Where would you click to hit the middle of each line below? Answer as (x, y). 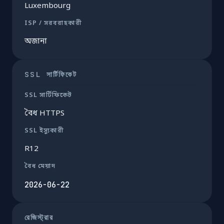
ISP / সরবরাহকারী (53, 23)
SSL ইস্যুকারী (44, 131)
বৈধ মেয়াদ (40, 166)
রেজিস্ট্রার (39, 217)
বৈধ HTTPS (44, 113)
